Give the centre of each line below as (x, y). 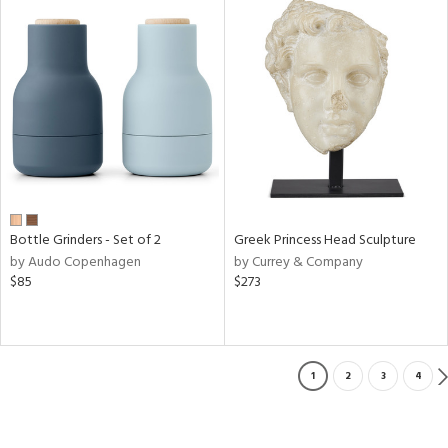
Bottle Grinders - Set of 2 (85, 240)
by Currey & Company (298, 262)
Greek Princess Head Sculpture (324, 240)
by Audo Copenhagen (75, 262)
